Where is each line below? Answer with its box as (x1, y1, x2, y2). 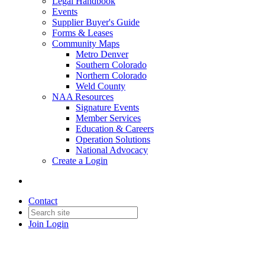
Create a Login (52, 156, 108, 166)
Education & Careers (76, 124, 154, 134)
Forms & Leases (52, 28, 113, 38)
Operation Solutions (76, 134, 150, 144)
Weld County (76, 81, 125, 91)
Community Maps (52, 38, 119, 49)
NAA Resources (52, 92, 114, 102)
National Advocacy (76, 145, 148, 155)
